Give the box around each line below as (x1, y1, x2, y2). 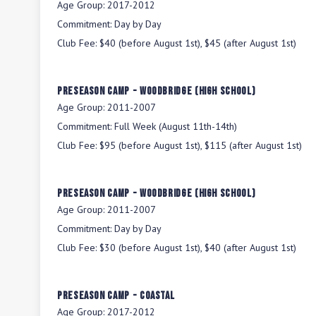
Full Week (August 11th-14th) (114, 120, 237, 133)
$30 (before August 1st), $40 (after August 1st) (99, 241, 296, 254)
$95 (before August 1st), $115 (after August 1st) (99, 139, 302, 152)
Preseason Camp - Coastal (57, 289, 175, 303)
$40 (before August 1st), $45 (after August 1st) (99, 37, 296, 49)
